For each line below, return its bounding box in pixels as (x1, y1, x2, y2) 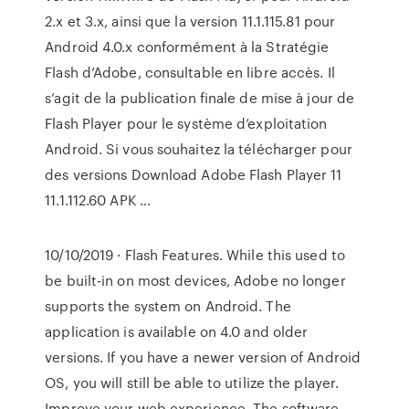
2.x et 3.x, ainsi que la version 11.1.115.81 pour (45, 11, 336, 31)
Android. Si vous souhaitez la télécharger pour (45, 139, 352, 159)
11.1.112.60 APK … (45, 190, 151, 210)
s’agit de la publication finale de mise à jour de (45, 88, 355, 108)
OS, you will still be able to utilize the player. (45, 372, 340, 393)
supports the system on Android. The (45, 296, 291, 316)
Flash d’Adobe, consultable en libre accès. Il (45, 62, 335, 82)
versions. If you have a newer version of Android (45, 347, 362, 367)
